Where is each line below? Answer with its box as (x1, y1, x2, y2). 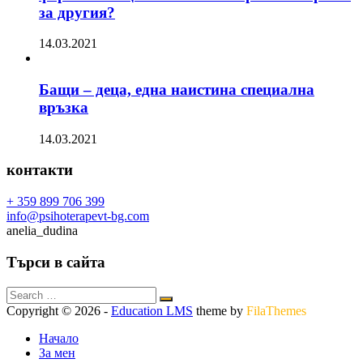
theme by (193, 303, 246, 318)
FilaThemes (246, 303, 306, 318)
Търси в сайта (6, 253, 105, 271)
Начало (39, 331, 79, 345)
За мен (39, 345, 75, 360)
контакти (6, 161, 73, 179)
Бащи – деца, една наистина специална (39, 80, 314, 98)
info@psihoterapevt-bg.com (6, 209, 149, 224)
